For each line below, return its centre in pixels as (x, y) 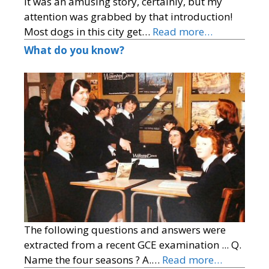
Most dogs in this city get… (88, 31)
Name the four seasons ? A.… (93, 260)
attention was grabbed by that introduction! (129, 16)
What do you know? (74, 50)
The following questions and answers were (125, 230)
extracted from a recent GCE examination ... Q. (133, 245)
